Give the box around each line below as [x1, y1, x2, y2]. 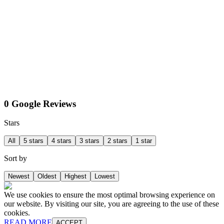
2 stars [107, 137, 127, 145]
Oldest [37, 172, 56, 180]
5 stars [23, 137, 43, 145]
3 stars [79, 137, 99, 145]
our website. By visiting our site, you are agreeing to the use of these [4, 199, 219, 208]
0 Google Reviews [4, 98, 76, 109]
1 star [135, 137, 152, 145]
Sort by [4, 154, 27, 163]
